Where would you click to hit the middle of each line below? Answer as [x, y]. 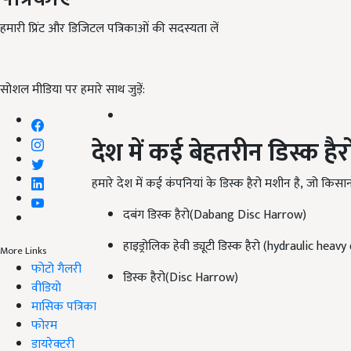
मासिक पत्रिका [64, 306]
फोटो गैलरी [56, 269]
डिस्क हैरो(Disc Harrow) [181, 278]
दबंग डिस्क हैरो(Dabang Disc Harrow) [215, 215]
